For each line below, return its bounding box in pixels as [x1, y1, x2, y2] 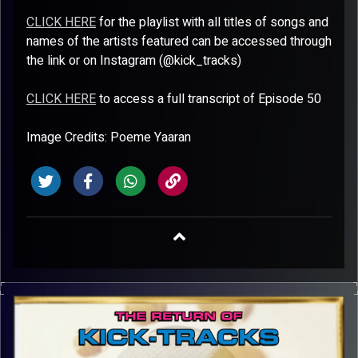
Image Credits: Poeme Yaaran [26, 128, 191, 147]
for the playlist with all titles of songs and [96, 13, 328, 32]
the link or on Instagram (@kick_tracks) [26, 51, 241, 70]
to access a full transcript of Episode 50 [96, 89, 321, 109]
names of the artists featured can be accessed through [26, 32, 332, 51]
